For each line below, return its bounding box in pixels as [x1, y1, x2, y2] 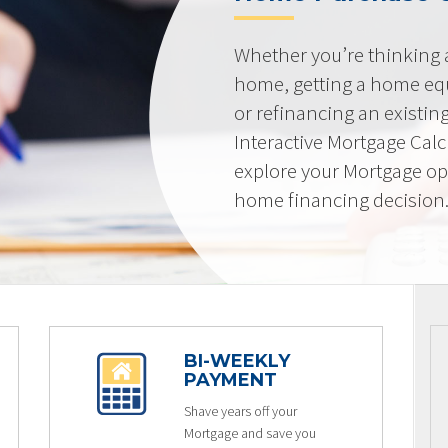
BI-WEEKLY [183, 350, 290, 372]
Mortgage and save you [183, 424, 316, 442]
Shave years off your [183, 402, 297, 420]
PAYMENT [183, 369, 277, 391]
